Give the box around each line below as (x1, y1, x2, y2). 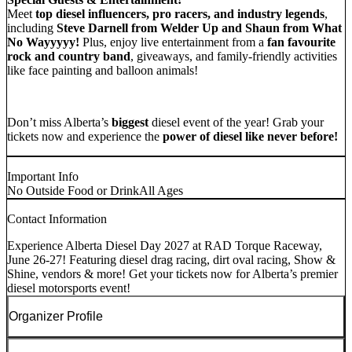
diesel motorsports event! (7, 280, 130, 295)
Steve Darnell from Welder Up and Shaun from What (57, 20, 342, 35)
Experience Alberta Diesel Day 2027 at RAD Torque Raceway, (7, 238, 322, 252)
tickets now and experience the (7, 129, 163, 143)
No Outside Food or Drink (7, 183, 139, 197)
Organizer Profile (9, 309, 103, 323)
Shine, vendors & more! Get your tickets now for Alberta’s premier (7, 266, 338, 280)
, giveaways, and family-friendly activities (130, 49, 337, 63)
